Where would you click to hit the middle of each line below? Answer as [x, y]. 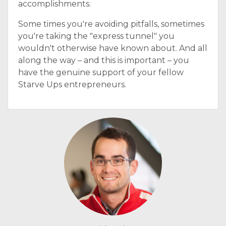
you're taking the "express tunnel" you [96, 36]
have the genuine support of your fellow [101, 72]
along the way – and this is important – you [104, 60]
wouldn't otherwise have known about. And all [113, 48]
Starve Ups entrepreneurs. [72, 84]
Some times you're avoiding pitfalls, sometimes [111, 24]
